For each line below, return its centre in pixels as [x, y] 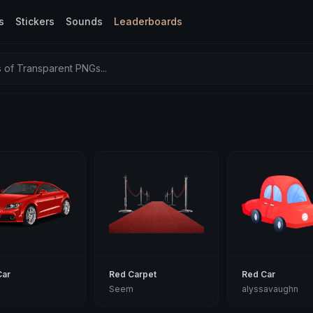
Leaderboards [148, 21]
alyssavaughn [270, 289]
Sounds [84, 21]
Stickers [35, 21]
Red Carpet [133, 274]
